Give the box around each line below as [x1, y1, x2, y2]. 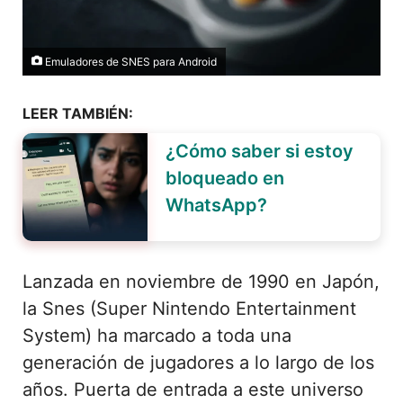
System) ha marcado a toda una [22, 324, 291, 346]
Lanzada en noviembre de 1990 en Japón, [22, 270, 380, 292]
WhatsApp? [165, 193, 267, 216]
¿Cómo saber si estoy [165, 139, 354, 162]
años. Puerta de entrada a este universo [22, 378, 363, 400]
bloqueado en [165, 166, 284, 189]
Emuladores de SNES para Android [42, 54, 217, 68]
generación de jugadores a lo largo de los [22, 351, 374, 373]
